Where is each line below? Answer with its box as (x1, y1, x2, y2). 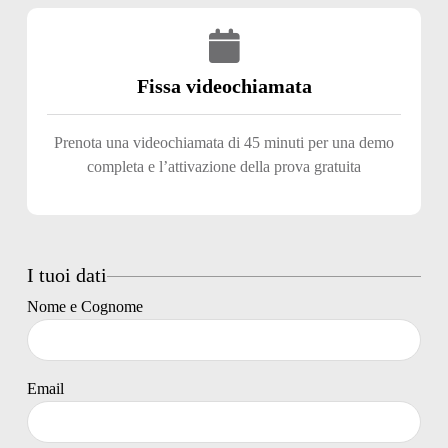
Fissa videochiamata (136, 74, 312, 97)
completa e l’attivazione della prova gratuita (87, 157, 361, 175)
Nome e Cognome (27, 297, 143, 315)
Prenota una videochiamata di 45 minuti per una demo (54, 133, 394, 151)
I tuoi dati (27, 263, 107, 286)
